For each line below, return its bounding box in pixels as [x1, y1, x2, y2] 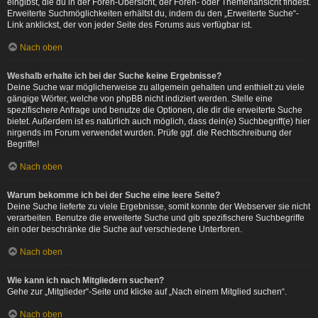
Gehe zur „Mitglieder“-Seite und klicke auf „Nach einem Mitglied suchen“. [7, 287, 287, 297]
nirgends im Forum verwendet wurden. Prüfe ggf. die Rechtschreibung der [7, 128, 292, 138]
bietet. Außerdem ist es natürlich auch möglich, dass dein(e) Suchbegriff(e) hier [7, 116, 310, 126]
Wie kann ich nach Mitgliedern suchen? [7, 275, 164, 285]
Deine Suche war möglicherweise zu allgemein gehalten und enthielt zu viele [7, 82, 305, 92]
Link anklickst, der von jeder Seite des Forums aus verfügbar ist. [7, 20, 252, 30]
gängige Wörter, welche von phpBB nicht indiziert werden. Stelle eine [7, 94, 273, 104]
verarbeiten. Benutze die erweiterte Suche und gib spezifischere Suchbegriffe [7, 213, 305, 223]
